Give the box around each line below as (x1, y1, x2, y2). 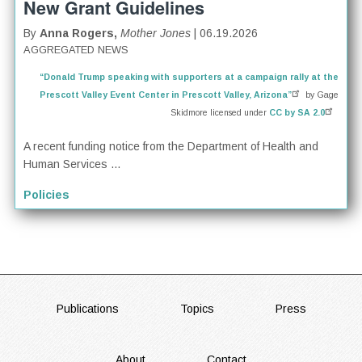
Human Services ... (23, 158, 121, 171)
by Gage (302, 90, 339, 100)
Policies (23, 188, 70, 202)
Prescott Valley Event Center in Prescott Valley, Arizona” (39, 90, 292, 100)
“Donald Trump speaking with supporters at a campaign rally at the (39, 72, 339, 82)
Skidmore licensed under (170, 107, 269, 118)
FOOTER (12, 290, 140, 335)
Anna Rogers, (40, 27, 121, 40)
